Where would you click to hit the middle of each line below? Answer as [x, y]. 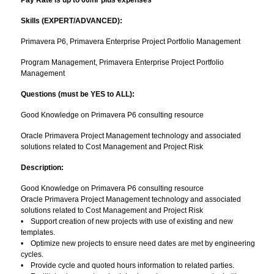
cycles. [32, 254]
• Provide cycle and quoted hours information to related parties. [128, 265]
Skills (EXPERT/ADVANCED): [72, 21]
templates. [38, 232]
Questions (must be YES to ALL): [78, 94]
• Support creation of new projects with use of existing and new [127, 221]
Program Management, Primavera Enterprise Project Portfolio [122, 62]
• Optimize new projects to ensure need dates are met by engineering [138, 243]
